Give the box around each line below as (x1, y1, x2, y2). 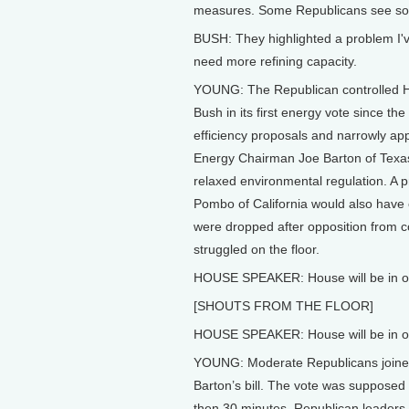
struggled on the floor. (194, 242, 320, 257)
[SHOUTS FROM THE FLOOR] (194, 299, 373, 313)
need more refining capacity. (194, 54, 357, 68)
